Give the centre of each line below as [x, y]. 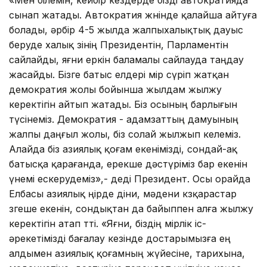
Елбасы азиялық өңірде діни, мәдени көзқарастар [123, 193]
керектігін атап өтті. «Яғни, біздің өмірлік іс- [108, 223]
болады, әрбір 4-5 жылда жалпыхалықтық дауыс [126, 30]
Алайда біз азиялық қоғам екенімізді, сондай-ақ [123, 149]
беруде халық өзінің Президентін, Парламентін [119, 44]
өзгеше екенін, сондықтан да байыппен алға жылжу [131, 208]
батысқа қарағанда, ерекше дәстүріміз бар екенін [128, 164]
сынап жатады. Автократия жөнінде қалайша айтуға [133, 15]
